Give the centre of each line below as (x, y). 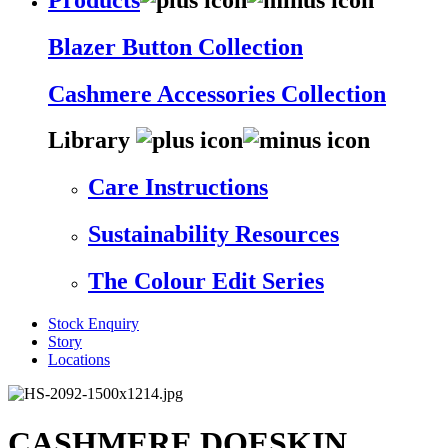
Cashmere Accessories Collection (217, 93)
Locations (79, 360)
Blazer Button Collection (175, 46)
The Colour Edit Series (206, 281)
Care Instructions (178, 187)
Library (92, 140)
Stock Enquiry (93, 324)
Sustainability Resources (213, 234)
